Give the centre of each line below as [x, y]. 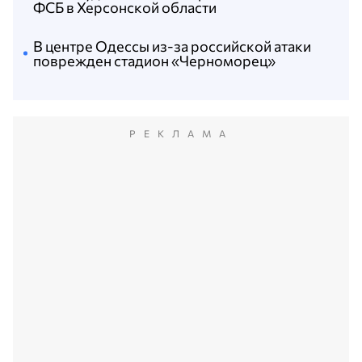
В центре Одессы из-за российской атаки [172, 46]
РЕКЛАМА [181, 133]
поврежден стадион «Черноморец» [154, 61]
